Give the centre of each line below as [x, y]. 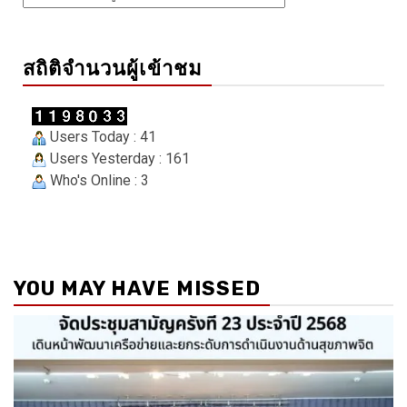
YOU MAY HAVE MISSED [137, 289]
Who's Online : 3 [98, 181]
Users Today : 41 [101, 137]
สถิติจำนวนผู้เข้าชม [113, 69]
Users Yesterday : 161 [118, 159]
